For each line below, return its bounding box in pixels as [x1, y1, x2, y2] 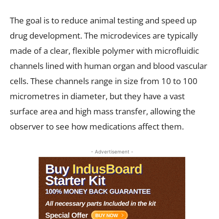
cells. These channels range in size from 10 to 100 [10, 75, 197, 87]
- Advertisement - [90, 148, 133, 154]
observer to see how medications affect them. [10, 120, 184, 132]
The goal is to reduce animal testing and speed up [10, 14, 197, 26]
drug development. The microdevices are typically [10, 29, 198, 41]
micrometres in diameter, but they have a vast [10, 90, 185, 102]
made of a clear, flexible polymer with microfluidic [10, 44, 199, 56]
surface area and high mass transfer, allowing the [10, 105, 196, 117]
